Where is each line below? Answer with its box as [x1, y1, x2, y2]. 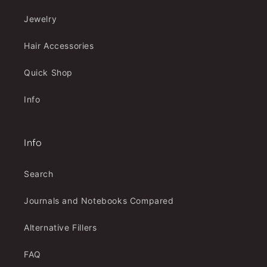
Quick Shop [24, 67, 73, 77]
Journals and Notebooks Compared [24, 195, 174, 206]
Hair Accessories [24, 41, 94, 51]
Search [24, 169, 54, 179]
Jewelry [24, 14, 57, 24]
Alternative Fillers [24, 222, 97, 232]
